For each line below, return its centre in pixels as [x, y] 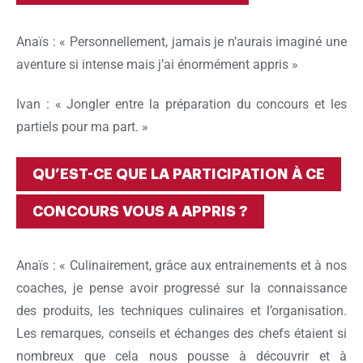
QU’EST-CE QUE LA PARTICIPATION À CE [179, 175]
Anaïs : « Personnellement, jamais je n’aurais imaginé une [181, 42]
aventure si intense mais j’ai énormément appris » [157, 65]
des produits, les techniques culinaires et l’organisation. [181, 311]
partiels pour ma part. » [82, 127]
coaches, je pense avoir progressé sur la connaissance [181, 288]
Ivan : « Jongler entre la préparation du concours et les [181, 105]
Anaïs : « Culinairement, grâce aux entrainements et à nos [181, 266]
